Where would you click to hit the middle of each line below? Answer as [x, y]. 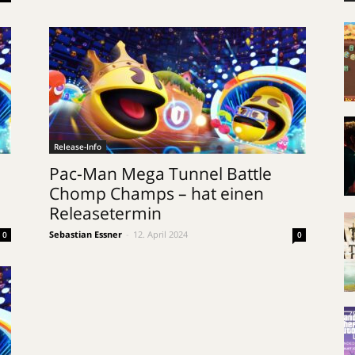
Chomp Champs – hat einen [157, 193]
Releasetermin [105, 213]
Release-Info [78, 147]
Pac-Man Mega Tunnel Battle [160, 174]
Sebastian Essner [86, 234]
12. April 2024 [160, 234]
